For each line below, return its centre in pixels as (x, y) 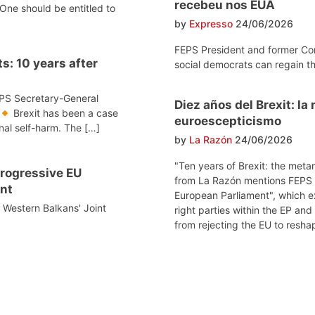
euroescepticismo (228, 121)
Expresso (211, 24)
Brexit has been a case (64, 113)
